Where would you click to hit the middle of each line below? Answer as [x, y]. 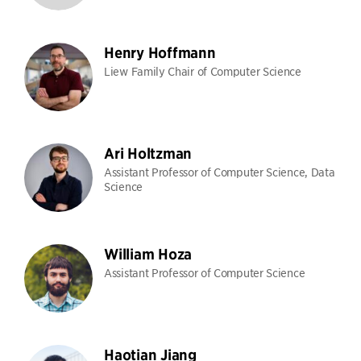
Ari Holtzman [148, 154]
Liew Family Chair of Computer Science [203, 71]
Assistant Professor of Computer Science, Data [220, 172]
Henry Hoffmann [160, 53]
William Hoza [148, 254]
